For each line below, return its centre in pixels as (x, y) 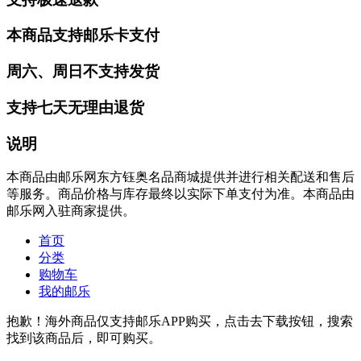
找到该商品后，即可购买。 (84, 338)
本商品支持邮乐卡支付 (83, 35)
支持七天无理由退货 (75, 107)
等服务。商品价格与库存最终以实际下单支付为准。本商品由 (180, 194)
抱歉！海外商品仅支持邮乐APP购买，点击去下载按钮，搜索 (180, 322)
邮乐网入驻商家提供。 (71, 211)
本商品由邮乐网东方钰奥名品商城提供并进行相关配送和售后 (180, 177)
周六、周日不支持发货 (83, 72)
